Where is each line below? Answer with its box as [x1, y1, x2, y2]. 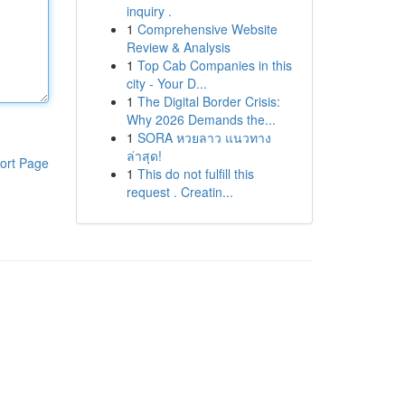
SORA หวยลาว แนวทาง [137, 128, 271, 146]
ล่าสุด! [126, 146, 162, 165]
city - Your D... [126, 74, 207, 92]
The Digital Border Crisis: [137, 92, 280, 110]
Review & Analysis [126, 38, 231, 56]
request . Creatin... [126, 183, 233, 201]
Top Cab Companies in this [137, 56, 292, 74]
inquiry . [126, 2, 172, 20]
